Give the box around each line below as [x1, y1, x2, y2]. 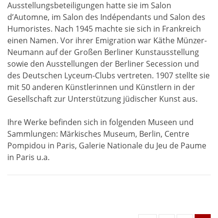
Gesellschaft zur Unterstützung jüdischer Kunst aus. [7, 93, 198, 105]
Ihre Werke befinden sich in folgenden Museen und [7, 117, 194, 128]
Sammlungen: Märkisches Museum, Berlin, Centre [7, 128, 189, 140]
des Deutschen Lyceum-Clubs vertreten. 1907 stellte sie [7, 70, 210, 81]
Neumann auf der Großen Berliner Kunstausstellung [7, 47, 199, 58]
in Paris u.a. [7, 152, 50, 163]
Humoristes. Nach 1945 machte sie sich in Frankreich [7, 23, 201, 35]
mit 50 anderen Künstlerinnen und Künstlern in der [7, 82, 195, 93]
